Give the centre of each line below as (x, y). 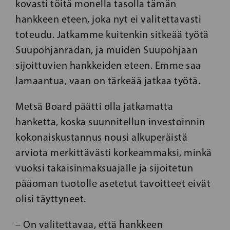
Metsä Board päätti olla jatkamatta (94, 106)
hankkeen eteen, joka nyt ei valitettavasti (108, 19)
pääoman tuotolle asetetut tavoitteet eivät (113, 183)
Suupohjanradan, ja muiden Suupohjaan (107, 50)
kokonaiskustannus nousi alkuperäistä (101, 137)
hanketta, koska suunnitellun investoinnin (110, 121)
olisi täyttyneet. (52, 198)
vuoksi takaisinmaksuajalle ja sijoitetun (104, 168)
